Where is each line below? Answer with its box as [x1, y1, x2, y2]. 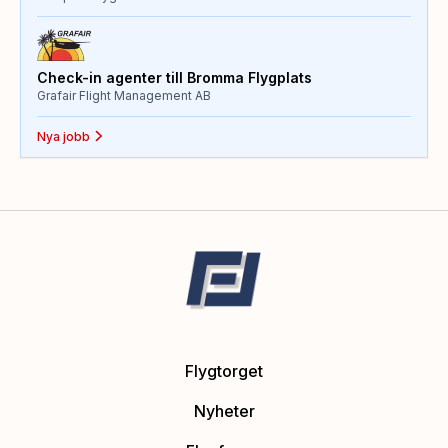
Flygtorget [185, 360, 263, 381]
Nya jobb [37, 128, 90, 144]
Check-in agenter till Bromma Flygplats [37, 68, 312, 86]
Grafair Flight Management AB [37, 87, 211, 103]
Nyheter [193, 400, 255, 421]
